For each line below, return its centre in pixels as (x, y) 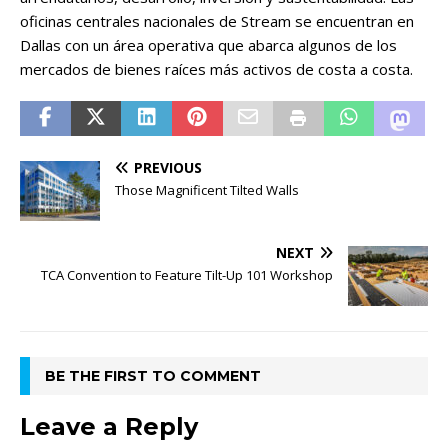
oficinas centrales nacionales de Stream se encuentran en (217, 21)
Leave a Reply (109, 427)
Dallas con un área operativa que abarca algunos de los (208, 45)
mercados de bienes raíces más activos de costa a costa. (216, 69)
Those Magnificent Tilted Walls (207, 190)
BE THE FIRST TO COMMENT (153, 376)
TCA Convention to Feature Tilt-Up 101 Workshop (187, 275)
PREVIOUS (168, 168)
